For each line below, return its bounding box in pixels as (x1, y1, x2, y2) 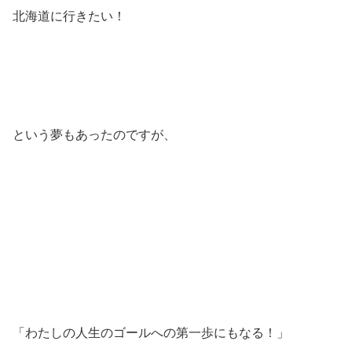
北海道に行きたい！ (13, 9, 126, 24)
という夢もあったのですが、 (13, 128, 176, 142)
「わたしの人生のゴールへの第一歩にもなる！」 (13, 326, 289, 340)
